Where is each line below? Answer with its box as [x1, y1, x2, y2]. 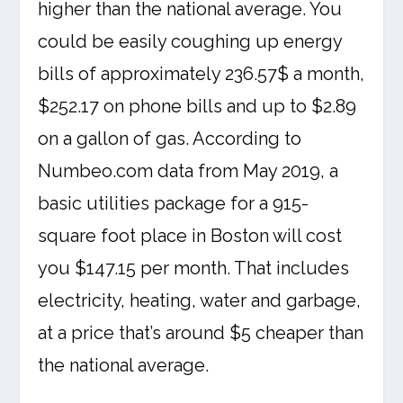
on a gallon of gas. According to [38, 128, 302, 149]
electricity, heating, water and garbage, [38, 290, 362, 311]
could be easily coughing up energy [38, 31, 343, 52]
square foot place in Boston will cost [38, 225, 343, 246]
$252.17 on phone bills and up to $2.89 [38, 95, 357, 117]
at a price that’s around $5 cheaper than [38, 322, 364, 344]
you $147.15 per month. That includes [38, 257, 350, 279]
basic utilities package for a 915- [38, 193, 309, 214]
